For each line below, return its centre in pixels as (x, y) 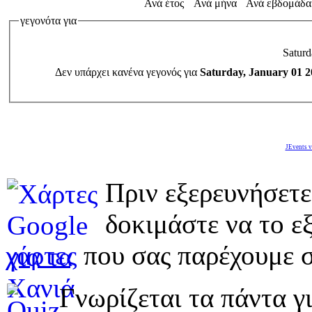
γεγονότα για (48, 20)
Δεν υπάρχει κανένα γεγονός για (127, 72)
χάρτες (41, 255)
